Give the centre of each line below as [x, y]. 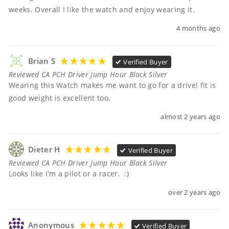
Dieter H [44, 149]
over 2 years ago [194, 192]
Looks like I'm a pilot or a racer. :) [69, 173]
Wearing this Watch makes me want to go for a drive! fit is [112, 85]
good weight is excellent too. [60, 98]
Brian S [42, 61]
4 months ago [198, 28]
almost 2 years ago [190, 117]
